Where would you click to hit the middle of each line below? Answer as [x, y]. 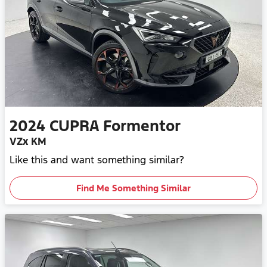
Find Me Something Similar [133, 188]
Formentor [142, 126]
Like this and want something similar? [97, 160]
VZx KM [28, 142]
